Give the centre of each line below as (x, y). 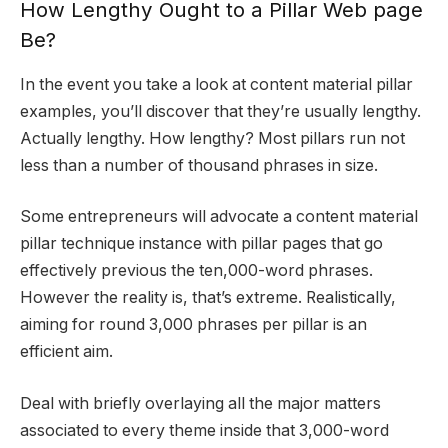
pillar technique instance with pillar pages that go (201, 244)
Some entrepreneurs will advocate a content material (219, 217)
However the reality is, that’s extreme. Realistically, (208, 298)
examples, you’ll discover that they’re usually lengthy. (220, 111)
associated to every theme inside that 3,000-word (204, 430)
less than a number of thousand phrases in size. (199, 165)
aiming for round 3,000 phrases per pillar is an (193, 325)
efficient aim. (66, 352)
